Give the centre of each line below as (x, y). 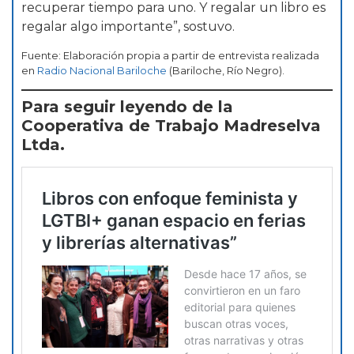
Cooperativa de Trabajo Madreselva (171, 125)
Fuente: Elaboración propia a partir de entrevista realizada (170, 55)
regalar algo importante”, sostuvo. (128, 27)
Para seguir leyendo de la (127, 106)
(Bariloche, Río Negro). (226, 70)
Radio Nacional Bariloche (102, 70)
